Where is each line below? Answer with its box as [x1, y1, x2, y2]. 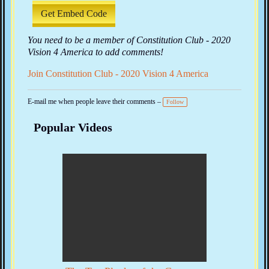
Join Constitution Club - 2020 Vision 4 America [28, 68, 208, 79]
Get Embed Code [41, 8, 107, 19]
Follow [166, 98, 184, 106]
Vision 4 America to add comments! [28, 47, 163, 58]
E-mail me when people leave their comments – [28, 97, 161, 106]
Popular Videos [34, 121, 112, 134]
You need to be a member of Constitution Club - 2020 [28, 35, 231, 46]
